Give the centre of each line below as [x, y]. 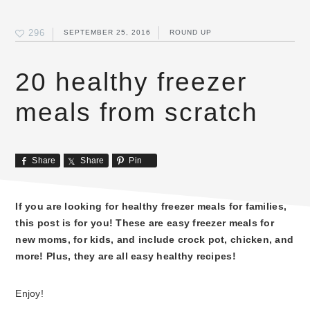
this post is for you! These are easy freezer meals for [145, 223]
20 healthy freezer [131, 82]
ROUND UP [191, 33]
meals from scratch [137, 112]
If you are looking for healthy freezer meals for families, [151, 207]
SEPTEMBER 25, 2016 [108, 33]
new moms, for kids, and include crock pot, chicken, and [155, 240]
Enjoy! [30, 294]
